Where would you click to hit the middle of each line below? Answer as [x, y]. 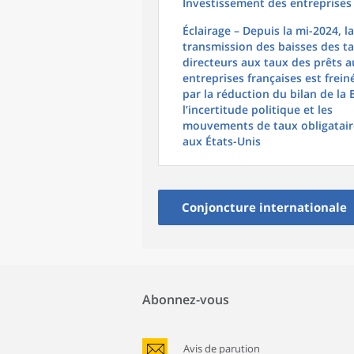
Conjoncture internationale [264, 207]
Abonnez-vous [186, 299]
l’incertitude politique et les [258, 109]
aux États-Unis [222, 141]
